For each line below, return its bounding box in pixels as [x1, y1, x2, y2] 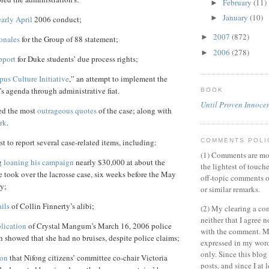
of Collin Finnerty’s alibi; [10, 201, 94, 212]
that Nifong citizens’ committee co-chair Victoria [8, 252, 168, 264]
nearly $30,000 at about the [74, 157, 165, 168]
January [222, 12, 250, 23]
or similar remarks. [201, 183, 260, 195]
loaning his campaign [4, 157, 74, 168]
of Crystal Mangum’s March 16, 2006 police [26, 220, 172, 232]
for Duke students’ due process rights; [16, 53, 138, 65]
